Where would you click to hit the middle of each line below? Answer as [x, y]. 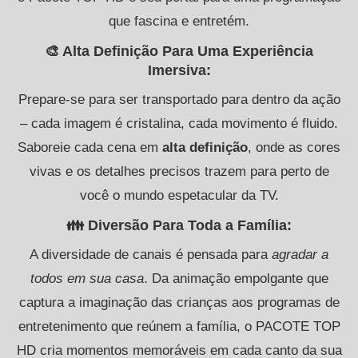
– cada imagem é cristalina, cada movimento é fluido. [179, 123]
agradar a [300, 254]
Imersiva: [179, 70]
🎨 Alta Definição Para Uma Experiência [179, 51]
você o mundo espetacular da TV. [179, 195]
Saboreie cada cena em [90, 147]
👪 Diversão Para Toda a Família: [179, 225]
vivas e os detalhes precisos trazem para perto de [179, 171]
